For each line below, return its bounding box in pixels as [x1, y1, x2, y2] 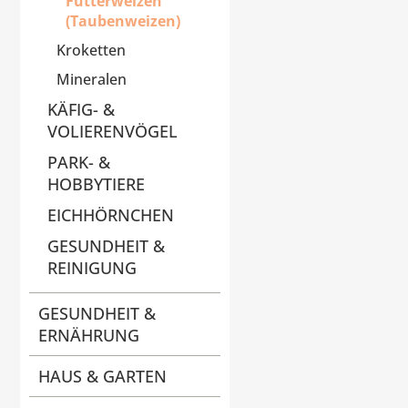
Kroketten [56, 40, 126, 61]
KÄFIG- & [47, 98, 115, 121]
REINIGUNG [47, 257, 137, 280]
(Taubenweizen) [66, 11, 180, 32]
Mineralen [56, 69, 127, 90]
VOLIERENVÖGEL [47, 120, 178, 143]
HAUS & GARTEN [38, 365, 167, 388]
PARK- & [47, 151, 110, 174]
